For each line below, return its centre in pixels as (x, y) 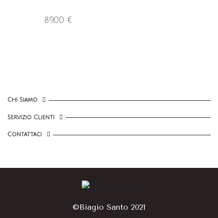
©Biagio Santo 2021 (109, 207)
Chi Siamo (22, 100)
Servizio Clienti (31, 117)
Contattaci (25, 135)
